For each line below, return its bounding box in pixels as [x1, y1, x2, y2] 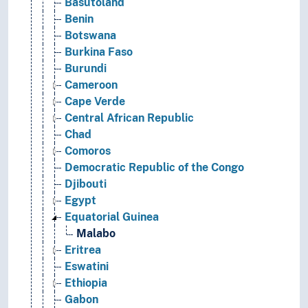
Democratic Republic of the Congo [65, 161, 244, 175]
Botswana [65, 29, 116, 43]
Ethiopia [65, 276, 107, 290]
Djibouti [65, 177, 107, 191]
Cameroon [65, 78, 118, 92]
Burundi [65, 62, 107, 76]
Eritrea [65, 243, 101, 257]
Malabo [76, 227, 115, 241]
